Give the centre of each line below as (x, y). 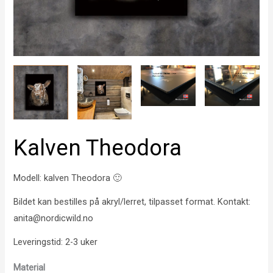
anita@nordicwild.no (54, 218)
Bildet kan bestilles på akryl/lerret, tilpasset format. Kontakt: (132, 202)
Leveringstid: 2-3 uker (56, 242)
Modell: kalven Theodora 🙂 (68, 178)
